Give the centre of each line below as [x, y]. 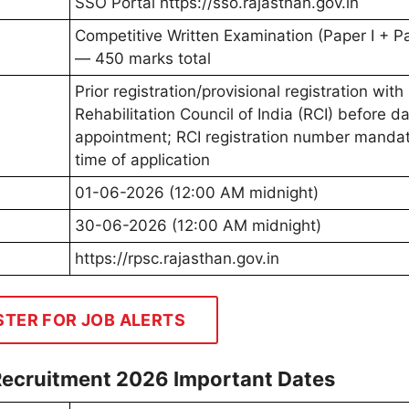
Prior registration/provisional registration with [239, 91]
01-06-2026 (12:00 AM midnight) [197, 192]
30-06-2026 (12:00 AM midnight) [198, 225]
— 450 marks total [143, 58]
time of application [142, 159]
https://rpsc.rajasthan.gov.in [177, 258]
